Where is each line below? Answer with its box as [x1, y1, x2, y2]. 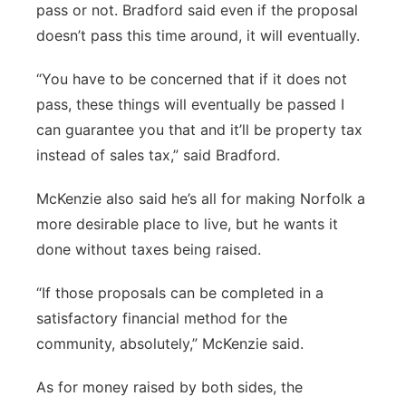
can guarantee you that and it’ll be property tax [36, 121, 362, 139]
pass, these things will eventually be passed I [36, 95, 344, 113]
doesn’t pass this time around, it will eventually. [36, 26, 360, 44]
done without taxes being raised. [36, 240, 261, 258]
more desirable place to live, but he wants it [36, 215, 338, 233]
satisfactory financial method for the [36, 309, 287, 327]
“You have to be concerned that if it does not [36, 70, 347, 88]
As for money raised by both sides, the [36, 378, 303, 396]
